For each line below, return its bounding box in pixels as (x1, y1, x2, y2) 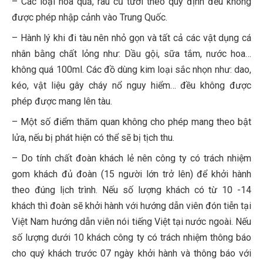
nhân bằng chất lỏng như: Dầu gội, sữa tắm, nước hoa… (12, 48, 251, 60)
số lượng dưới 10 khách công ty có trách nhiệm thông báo (12, 232, 251, 244)
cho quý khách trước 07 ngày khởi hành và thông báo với (12, 248, 251, 259)
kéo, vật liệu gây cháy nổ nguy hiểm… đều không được (12, 80, 251, 92)
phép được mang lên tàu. (12, 96, 112, 107)
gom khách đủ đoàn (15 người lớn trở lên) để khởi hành (12, 168, 251, 180)
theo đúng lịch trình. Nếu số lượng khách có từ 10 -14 (12, 184, 251, 196)
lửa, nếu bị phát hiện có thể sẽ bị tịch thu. (12, 132, 174, 144)
